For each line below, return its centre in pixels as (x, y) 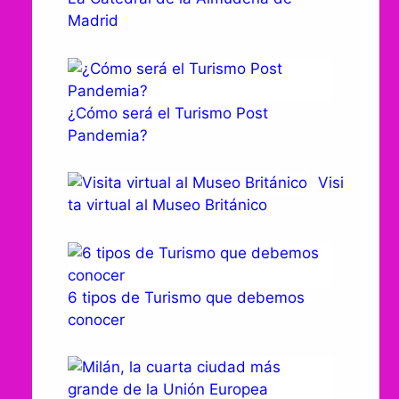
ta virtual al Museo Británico (167, 205)
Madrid (93, 20)
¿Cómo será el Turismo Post (168, 113)
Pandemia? (108, 135)
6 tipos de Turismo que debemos (186, 297)
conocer (96, 319)
